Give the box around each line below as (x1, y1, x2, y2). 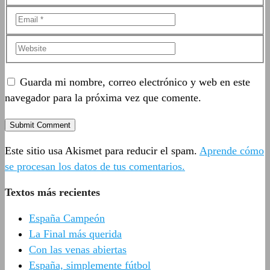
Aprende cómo (199, 145, 264, 157)
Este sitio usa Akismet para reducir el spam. (5, 145, 199, 157)
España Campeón (29, 212, 105, 225)
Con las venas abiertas (29, 243, 127, 256)
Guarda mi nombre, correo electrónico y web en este (20, 76, 250, 89)
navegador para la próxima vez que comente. (5, 92, 201, 104)
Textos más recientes (5, 186, 100, 199)
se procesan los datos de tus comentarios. (5, 160, 185, 173)
